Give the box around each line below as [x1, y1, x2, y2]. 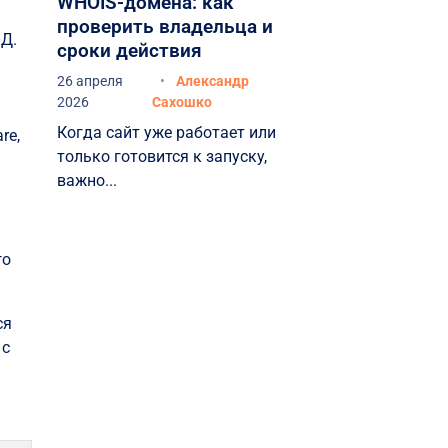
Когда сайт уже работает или [56, 122, 276, 142]
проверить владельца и [56, 14, 273, 38]
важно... [56, 170, 117, 190]
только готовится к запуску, [56, 146, 267, 166]
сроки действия [56, 38, 202, 62]
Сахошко [151, 93, 212, 110]
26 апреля [56, 72, 123, 89]
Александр [175, 72, 249, 89]
